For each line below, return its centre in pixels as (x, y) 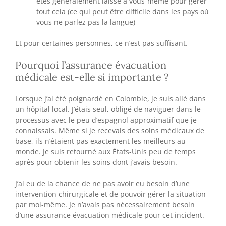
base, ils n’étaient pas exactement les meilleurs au (100, 141)
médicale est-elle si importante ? (92, 77)
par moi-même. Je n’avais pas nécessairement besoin (105, 204)
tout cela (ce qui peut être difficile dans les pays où (123, 11)
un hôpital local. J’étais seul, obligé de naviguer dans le (108, 109)
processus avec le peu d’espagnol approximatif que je (106, 120)
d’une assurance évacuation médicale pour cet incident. (110, 215)
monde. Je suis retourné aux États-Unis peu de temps (105, 151)
